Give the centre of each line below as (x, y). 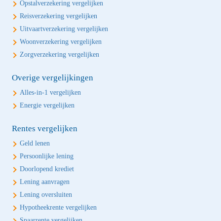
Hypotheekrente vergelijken (58, 207)
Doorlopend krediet (47, 169)
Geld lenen (35, 143)
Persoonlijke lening (47, 156)
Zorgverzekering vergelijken (59, 55)
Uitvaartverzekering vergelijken (64, 29)
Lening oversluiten (46, 195)
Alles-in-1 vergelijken (50, 92)
